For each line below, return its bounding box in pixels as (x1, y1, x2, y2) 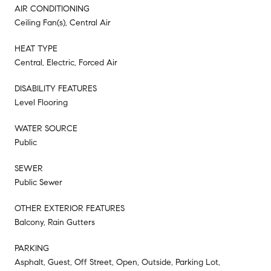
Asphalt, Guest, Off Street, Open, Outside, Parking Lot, (15, 257, 220, 268)
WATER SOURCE (15, 123, 77, 134)
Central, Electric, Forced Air (15, 57, 117, 68)
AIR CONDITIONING (15, 4, 90, 15)
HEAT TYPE (15, 44, 57, 54)
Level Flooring (15, 97, 68, 108)
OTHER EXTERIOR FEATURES (15, 203, 125, 214)
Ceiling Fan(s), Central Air (15, 18, 111, 28)
